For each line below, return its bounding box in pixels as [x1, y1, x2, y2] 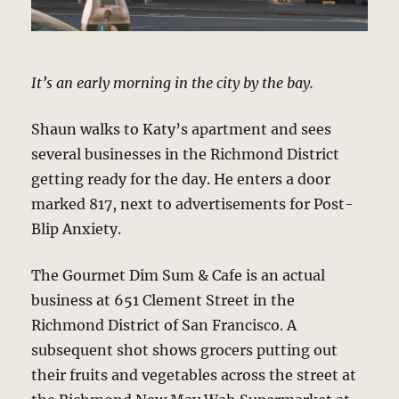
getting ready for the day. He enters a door [31, 169, 331, 188]
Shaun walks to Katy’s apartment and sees [31, 119, 332, 138]
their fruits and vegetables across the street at [31, 365, 357, 384]
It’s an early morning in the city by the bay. [31, 73, 314, 92]
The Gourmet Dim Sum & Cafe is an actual [31, 265, 326, 284]
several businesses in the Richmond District [31, 144, 340, 163]
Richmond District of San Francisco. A [31, 315, 297, 334]
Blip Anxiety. [31, 219, 122, 238]
